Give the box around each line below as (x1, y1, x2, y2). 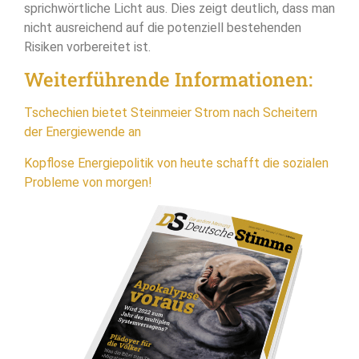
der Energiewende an (24, 124, 141, 140)
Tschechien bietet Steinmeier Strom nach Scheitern (24, 105, 317, 121)
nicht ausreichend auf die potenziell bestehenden (24, 19, 301, 35)
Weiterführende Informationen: (24, 67, 313, 93)
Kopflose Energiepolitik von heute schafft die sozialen (24, 155, 329, 171)
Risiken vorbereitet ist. (24, 38, 151, 54)
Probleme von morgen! (24, 174, 152, 190)
